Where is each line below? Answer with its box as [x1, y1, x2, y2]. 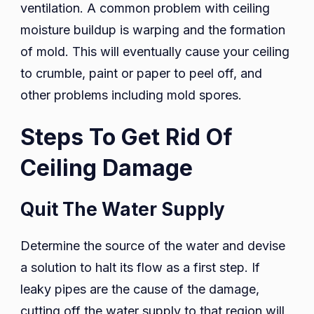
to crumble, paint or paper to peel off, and [20, 65, 262, 81]
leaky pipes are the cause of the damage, [20, 282, 259, 297]
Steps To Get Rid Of [20, 123, 233, 151]
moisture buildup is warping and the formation [20, 22, 285, 37]
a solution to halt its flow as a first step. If [20, 260, 260, 275]
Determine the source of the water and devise [20, 238, 285, 254]
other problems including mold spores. [20, 87, 242, 102]
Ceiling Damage [20, 154, 193, 182]
